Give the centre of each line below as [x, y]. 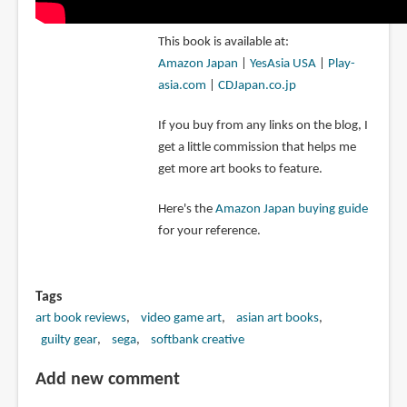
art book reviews [80, 318]
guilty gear [69, 340]
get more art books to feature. [240, 169]
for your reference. [209, 231]
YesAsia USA [283, 64]
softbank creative [197, 340]
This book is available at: [223, 42]
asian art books [277, 318]
